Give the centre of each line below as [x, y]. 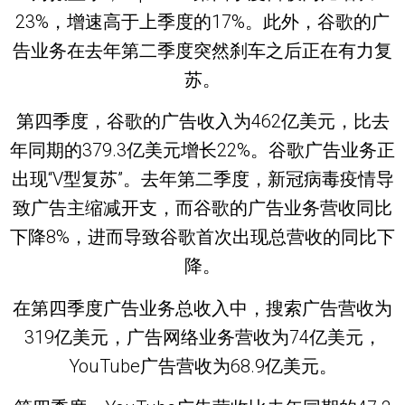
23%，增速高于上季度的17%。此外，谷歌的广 [202, 21]
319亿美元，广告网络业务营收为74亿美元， [202, 337]
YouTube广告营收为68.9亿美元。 [202, 366]
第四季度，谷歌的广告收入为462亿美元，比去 [202, 122]
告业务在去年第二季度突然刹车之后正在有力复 [202, 50]
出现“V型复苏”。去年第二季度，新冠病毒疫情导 [202, 179]
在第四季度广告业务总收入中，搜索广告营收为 [202, 308]
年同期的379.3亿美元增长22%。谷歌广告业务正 [202, 151]
